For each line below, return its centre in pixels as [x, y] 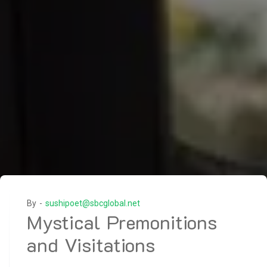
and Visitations [91, 244]
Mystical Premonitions [122, 221]
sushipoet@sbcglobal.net [93, 203]
